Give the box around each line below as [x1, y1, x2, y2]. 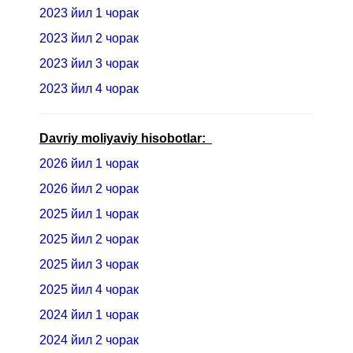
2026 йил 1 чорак [39, 156, 139, 170]
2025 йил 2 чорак [39, 232, 139, 246]
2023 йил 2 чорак [39, 31, 142, 45]
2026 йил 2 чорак [39, 181, 139, 195]
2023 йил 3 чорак [39, 56, 142, 70]
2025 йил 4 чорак [39, 282, 139, 296]
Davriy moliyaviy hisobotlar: [39, 131, 206, 145]
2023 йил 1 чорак [39, 6, 142, 20]
